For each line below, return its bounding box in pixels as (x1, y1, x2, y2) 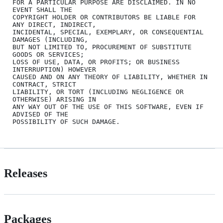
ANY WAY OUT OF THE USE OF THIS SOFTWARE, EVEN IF (12, 103, 204, 111)
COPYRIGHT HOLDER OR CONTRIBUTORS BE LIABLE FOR (12, 13, 196, 21)
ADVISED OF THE (12, 111, 68, 118)
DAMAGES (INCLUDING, (12, 36, 88, 43)
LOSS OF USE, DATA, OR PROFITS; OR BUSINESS (12, 58, 180, 66)
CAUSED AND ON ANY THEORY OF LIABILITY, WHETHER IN (12, 73, 208, 81)
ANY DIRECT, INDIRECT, (12, 21, 96, 28)
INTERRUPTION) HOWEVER (12, 66, 96, 73)
